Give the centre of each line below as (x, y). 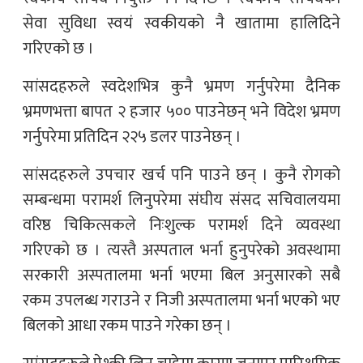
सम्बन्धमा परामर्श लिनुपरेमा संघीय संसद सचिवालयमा (181, 200)
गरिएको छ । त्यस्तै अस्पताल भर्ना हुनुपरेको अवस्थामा (181, 250)
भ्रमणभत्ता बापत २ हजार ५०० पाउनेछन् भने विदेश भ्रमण (181, 111)
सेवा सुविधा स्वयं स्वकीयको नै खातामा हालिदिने (181, 23)
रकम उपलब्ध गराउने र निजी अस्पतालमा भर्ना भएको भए (181, 300)
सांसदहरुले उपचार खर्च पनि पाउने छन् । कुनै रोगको (181, 175)
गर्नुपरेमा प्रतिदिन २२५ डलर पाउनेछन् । (132, 137)
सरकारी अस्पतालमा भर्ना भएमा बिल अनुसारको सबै (181, 275)
